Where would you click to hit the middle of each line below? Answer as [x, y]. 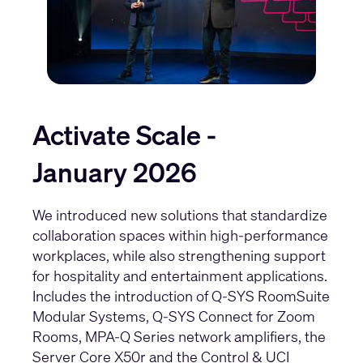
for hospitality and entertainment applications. [180, 275]
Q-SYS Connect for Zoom [234, 316]
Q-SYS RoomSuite [271, 295]
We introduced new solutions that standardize [180, 214]
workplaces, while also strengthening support [179, 255]
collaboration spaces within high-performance [180, 235]
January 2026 [115, 172]
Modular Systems [89, 316]
